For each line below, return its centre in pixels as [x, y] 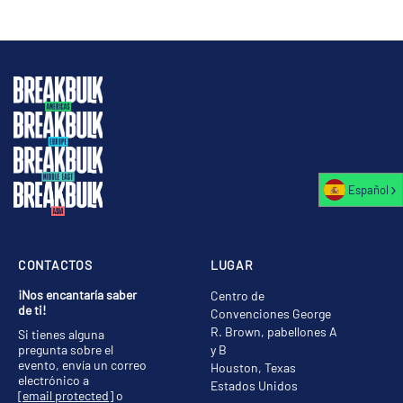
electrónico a [54, 381]
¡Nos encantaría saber [77, 295]
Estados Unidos [254, 386]
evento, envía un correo [82, 365]
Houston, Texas [253, 368]
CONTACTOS [55, 265]
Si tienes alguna [61, 335]
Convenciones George [271, 314]
